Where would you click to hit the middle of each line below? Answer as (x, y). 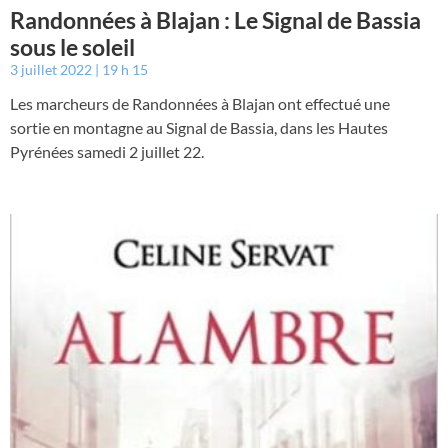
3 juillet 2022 (52, 69)
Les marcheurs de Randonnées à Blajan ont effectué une (200, 103)
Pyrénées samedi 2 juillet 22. (107, 151)
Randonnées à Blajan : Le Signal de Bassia (215, 19)
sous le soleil (72, 46)
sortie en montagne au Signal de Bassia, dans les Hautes (199, 127)
